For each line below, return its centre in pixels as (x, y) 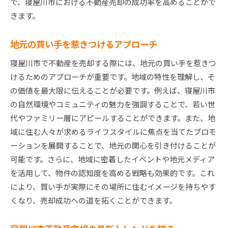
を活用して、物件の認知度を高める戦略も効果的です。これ (112, 173)
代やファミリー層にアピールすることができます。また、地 (113, 118)
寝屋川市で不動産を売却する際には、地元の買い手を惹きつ (113, 63)
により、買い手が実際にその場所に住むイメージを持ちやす (113, 187)
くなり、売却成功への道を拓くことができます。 (93, 201)
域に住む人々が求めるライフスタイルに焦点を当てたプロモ (113, 132)
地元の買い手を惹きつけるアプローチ (84, 44)
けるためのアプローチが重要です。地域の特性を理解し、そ (113, 77)
